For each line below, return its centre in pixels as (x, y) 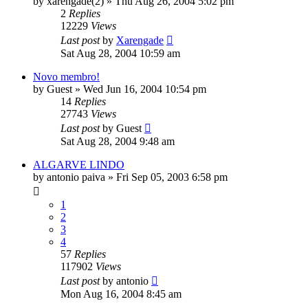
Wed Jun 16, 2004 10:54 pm (145, 89)
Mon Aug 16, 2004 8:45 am (121, 294)
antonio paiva (76, 177)
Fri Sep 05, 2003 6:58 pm (172, 177)
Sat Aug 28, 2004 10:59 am (120, 54)
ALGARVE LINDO (79, 165)
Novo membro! (66, 77)
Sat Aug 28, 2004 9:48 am (118, 142)
